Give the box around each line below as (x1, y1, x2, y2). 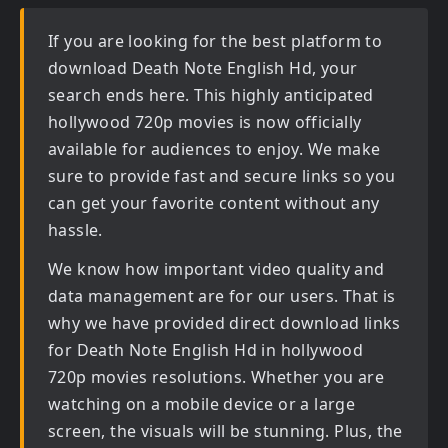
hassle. (48, 219, 103, 241)
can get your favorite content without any (48, 192, 380, 214)
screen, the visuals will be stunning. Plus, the (48, 420, 403, 442)
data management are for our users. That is (48, 285, 396, 307)
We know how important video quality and (48, 258, 385, 280)
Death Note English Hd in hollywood (76, 339, 364, 361)
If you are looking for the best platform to (48, 30, 383, 52)
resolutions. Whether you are (147, 366, 385, 388)
